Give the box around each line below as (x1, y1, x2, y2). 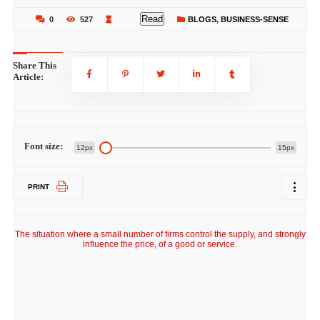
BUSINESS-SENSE (221, 15, 289, 24)
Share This (12, 60, 56, 71)
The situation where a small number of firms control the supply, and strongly (14, 229, 306, 239)
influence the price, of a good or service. (83, 239, 237, 249)
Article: (12, 71, 44, 82)
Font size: (24, 141, 63, 151)
